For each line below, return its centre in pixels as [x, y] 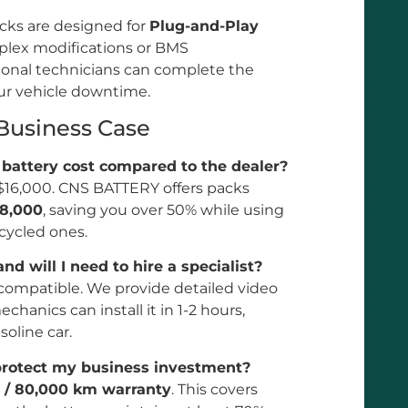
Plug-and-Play [204, 25]
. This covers [214, 389]
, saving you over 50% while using [163, 210]
